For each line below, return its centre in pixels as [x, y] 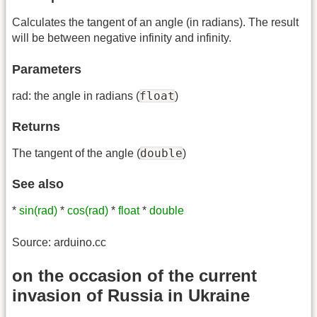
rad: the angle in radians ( [76, 96]
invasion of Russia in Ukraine [131, 296]
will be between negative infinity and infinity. [122, 38]
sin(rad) [38, 211]
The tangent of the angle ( [76, 154]
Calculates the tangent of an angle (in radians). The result [155, 23]
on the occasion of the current [134, 276]
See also [38, 184]
